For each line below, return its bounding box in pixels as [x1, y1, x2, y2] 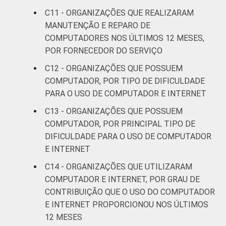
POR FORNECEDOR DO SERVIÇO [45, 45, 162, 55]
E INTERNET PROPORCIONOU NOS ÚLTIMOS [45, 199, 208, 209]
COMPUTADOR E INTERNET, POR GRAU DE [45, 174, 200, 184]
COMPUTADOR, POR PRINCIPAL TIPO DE [45, 119, 195, 129]
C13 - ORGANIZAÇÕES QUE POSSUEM [45, 106, 183, 116]
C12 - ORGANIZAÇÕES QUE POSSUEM [45, 63, 183, 73]
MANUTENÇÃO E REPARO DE [45, 20, 150, 30]
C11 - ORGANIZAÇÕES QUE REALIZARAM [45, 8, 194, 18]
